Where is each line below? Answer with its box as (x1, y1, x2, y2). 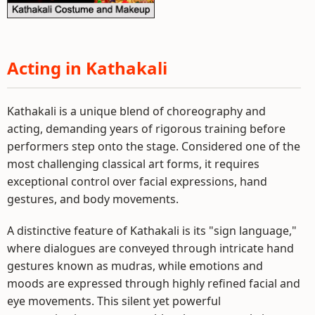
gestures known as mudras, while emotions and (7, 257, 263, 274)
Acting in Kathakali (7, 56, 167, 79)
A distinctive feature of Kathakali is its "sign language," (7, 222, 297, 238)
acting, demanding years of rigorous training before (7, 120, 285, 136)
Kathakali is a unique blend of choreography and (7, 103, 266, 119)
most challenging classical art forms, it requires (7, 155, 259, 172)
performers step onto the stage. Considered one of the (7, 138, 300, 154)
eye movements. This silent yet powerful (7, 292, 221, 309)
